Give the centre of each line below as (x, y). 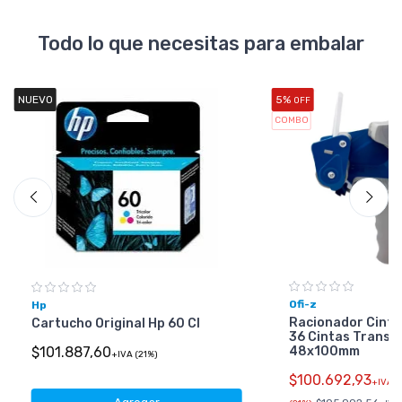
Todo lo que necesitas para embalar (201, 43)
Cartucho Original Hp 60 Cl (115, 323)
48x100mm (324, 351)
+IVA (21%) (134, 354)
